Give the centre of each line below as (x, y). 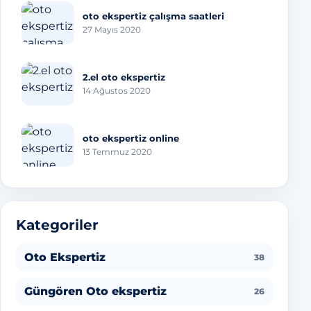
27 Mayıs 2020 (112, 29)
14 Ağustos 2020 (117, 90)
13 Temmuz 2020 (117, 151)
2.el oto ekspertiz (124, 77)
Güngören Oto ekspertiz (95, 291)
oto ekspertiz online (131, 138)
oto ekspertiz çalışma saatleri (153, 16)
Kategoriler (57, 225)
